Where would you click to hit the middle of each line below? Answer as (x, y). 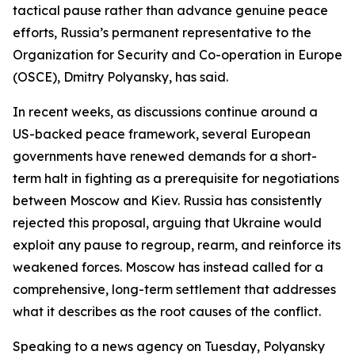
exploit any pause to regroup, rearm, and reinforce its (177, 245)
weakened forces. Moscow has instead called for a (168, 267)
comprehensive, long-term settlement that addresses (174, 289)
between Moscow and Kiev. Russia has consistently (167, 200)
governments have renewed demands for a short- (165, 156)
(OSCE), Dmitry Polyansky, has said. (120, 77)
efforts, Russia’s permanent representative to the (162, 32)
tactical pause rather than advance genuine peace (170, 10)
